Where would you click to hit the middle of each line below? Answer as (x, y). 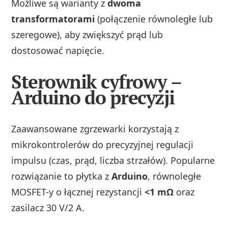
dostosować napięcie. (58, 50)
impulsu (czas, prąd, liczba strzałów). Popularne (113, 161)
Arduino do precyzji (93, 98)
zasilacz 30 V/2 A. (48, 208)
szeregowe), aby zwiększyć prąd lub (87, 34)
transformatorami (53, 19)
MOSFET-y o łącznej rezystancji (78, 192)
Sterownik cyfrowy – (96, 82)
